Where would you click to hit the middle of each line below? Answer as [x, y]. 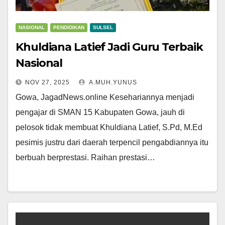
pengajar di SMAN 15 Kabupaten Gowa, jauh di [100, 113]
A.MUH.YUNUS [112, 83]
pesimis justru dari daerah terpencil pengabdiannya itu [112, 143]
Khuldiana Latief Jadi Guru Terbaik [109, 47]
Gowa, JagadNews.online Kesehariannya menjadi [105, 97]
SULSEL [103, 28]
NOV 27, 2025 [47, 83]
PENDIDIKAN [69, 28]
